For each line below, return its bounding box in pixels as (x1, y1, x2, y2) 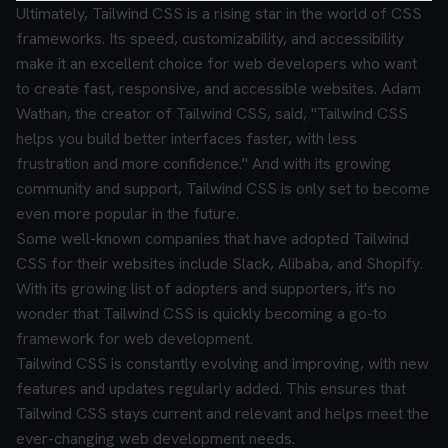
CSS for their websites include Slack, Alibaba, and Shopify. (16, 253, 423, 274)
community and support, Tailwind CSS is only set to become (16, 178, 430, 199)
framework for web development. (16, 328, 253, 349)
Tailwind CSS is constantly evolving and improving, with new (16, 353, 429, 374)
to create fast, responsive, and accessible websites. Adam (16, 78, 421, 99)
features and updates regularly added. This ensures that (16, 378, 406, 399)
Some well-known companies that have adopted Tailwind (16, 228, 409, 249)
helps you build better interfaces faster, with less (16, 128, 357, 149)
